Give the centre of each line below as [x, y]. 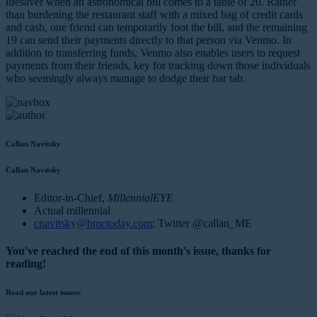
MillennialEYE [139, 197]
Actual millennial [72, 210]
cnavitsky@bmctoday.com [93, 223]
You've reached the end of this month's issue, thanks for [138, 251]
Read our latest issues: [44, 293]
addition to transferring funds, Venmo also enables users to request [153, 52]
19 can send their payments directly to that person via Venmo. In [149, 40]
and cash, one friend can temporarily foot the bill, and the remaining [156, 27]
